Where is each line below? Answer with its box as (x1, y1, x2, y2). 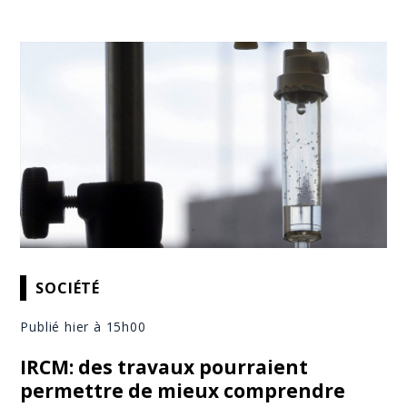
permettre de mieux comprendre (20, 378, 346, 404)
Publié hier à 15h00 (20, 318, 146, 336)
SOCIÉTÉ (35, 277, 101, 298)
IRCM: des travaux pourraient (20, 354, 309, 381)
